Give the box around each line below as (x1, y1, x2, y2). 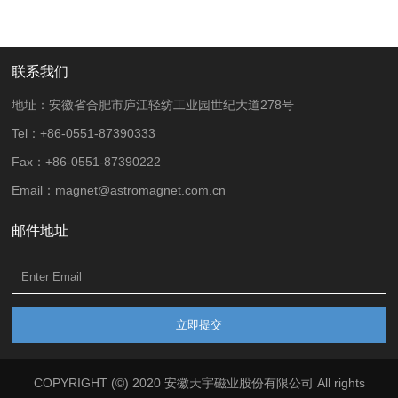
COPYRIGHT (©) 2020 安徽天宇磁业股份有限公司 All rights (33, 376, 365, 391)
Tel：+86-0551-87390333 (12, 126, 156, 141)
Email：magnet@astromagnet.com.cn (12, 183, 227, 198)
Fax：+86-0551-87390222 (12, 155, 162, 170)
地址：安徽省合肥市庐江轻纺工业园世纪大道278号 (12, 98, 295, 113)
